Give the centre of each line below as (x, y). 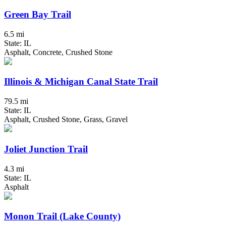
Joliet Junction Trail (46, 149)
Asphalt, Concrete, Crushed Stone (58, 52)
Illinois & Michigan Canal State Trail (81, 82)
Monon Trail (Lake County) (62, 216)
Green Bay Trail (38, 14)
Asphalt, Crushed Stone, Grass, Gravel (66, 120)
